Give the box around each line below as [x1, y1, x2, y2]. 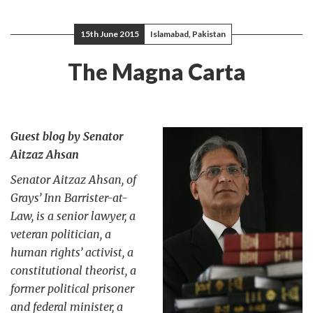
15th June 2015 [80, 29, 139, 39]
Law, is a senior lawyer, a [10, 209, 136, 223]
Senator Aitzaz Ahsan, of [10, 173, 136, 187]
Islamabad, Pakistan [150, 29, 226, 39]
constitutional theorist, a [10, 263, 136, 277]
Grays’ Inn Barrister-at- [10, 191, 128, 205]
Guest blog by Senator [10, 129, 124, 143]
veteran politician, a [10, 227, 111, 241]
